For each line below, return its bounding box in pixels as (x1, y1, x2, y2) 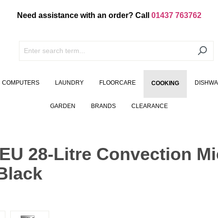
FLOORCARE (99, 79, 136, 87)
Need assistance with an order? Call (17, 11, 151, 19)
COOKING (151, 80, 179, 87)
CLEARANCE (131, 103, 168, 110)
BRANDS (91, 103, 116, 110)
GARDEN (50, 103, 75, 110)
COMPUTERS (2, 79, 39, 87)
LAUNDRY (55, 79, 84, 87)
